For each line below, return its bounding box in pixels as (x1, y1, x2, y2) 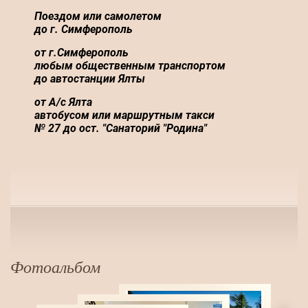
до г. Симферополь (34, 22, 133, 36)
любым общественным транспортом (34, 58, 225, 72)
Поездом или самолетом (34, 9, 162, 23)
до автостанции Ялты (34, 71, 145, 85)
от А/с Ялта (34, 95, 92, 109)
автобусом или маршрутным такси (34, 108, 214, 122)
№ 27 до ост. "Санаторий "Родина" (34, 121, 207, 135)
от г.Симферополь (34, 45, 129, 59)
